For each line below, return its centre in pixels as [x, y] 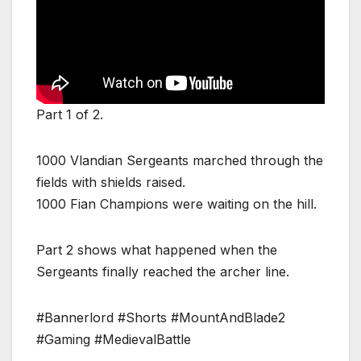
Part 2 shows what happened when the [157, 250]
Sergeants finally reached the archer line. [163, 272]
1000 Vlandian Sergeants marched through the [180, 161]
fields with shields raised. [111, 183]
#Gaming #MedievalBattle [114, 340]
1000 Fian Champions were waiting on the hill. [176, 204]
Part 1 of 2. [70, 115]
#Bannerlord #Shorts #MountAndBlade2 [161, 318]
